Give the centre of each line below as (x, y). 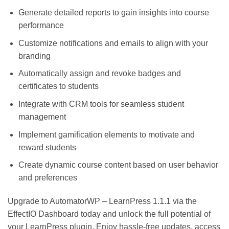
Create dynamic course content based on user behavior (118, 165)
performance (41, 26)
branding (34, 56)
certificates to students (58, 86)
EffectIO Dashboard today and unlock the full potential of (109, 214)
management (42, 117)
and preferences (48, 178)
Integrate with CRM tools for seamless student (101, 104)
